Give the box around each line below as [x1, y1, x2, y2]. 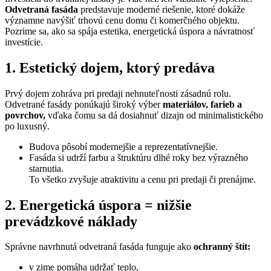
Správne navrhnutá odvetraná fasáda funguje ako [5, 241, 194, 252]
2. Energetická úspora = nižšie [5, 197, 192, 213]
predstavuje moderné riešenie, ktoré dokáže [78, 4, 245, 15]
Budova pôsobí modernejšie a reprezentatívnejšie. [29, 141, 218, 152]
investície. [5, 36, 43, 47]
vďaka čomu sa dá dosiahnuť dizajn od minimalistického [45, 109, 263, 120]
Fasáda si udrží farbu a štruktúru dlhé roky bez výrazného [29, 152, 248, 163]
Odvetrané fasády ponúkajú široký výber [5, 99, 163, 109]
